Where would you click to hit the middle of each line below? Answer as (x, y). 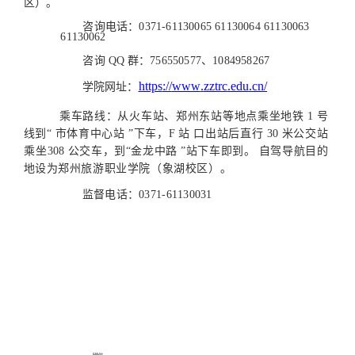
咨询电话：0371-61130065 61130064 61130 (188, 27)
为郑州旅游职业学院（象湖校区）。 (139, 169)
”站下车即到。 (218, 151)
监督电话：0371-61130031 (147, 195)
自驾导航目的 (294, 151)
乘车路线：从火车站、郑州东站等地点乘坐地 (176, 116)
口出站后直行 (229, 134)
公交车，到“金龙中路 (122, 151)
